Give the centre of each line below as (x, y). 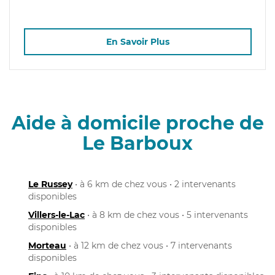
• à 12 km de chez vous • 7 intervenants (149, 245)
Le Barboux (137, 143)
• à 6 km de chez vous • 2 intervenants (154, 184)
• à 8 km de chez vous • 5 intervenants (166, 215)
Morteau (47, 245)
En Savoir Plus (137, 42)
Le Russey (50, 184)
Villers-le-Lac (56, 215)
